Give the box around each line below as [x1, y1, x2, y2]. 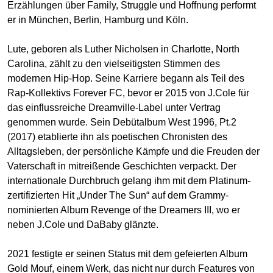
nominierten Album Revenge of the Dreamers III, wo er [7, 205, 240, 216]
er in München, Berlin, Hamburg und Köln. [7, 15, 188, 26]
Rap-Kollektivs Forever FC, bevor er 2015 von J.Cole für [7, 88, 249, 99]
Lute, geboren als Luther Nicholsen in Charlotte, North [7, 44, 239, 55]
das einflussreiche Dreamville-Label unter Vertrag [7, 102, 221, 113]
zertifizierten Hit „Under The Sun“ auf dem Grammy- [7, 190, 229, 201]
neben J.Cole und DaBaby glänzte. [7, 219, 158, 230]
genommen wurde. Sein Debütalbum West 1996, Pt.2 [7, 117, 236, 128]
